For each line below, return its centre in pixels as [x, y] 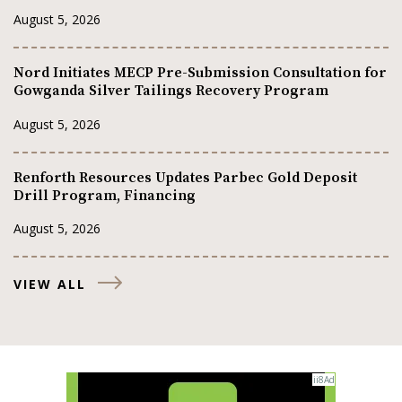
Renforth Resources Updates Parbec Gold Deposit [185, 177]
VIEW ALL [50, 284]
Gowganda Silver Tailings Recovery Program [171, 91]
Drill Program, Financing [105, 195]
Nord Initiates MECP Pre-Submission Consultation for [200, 73]
